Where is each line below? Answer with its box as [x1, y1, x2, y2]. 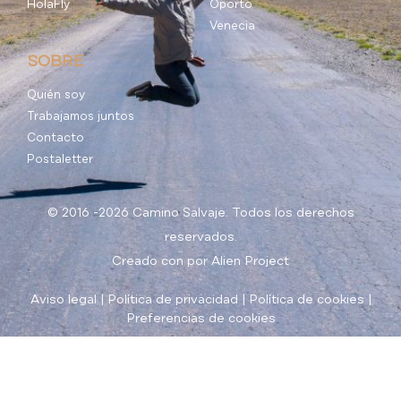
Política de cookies [248, 290, 364, 308]
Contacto [27, 129, 84, 146]
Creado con [112, 252, 187, 269]
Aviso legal [30, 290, 97, 308]
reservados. [164, 227, 237, 245]
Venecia [209, 17, 255, 34]
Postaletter [27, 150, 93, 167]
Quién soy [27, 86, 85, 103]
